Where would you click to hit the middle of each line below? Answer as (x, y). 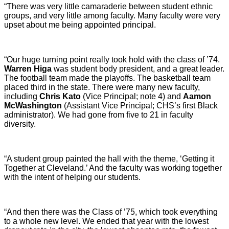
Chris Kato (60, 96)
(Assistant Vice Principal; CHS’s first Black (141, 105)
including (22, 96)
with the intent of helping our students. (72, 177)
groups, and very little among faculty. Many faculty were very (112, 15)
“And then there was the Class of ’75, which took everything (111, 212)
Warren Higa (28, 68)
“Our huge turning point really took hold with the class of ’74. (112, 59)
